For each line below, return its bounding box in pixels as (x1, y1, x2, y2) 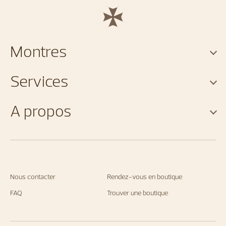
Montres (10, 41, 67, 62)
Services (10, 71, 68, 91)
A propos (10, 100, 71, 121)
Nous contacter (10, 172, 55, 182)
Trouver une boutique (107, 188, 168, 198)
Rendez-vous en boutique (107, 172, 182, 182)
